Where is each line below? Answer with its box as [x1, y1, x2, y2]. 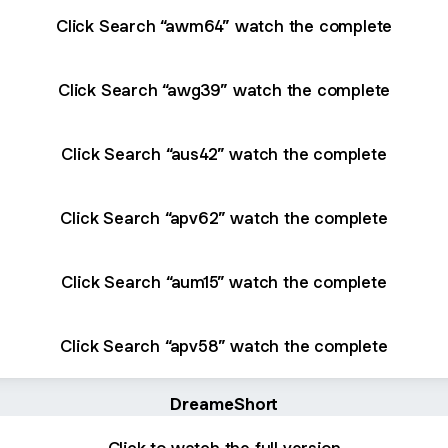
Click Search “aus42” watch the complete [61, 142, 387, 165]
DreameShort [170, 393, 278, 415]
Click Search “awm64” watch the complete [55, 14, 393, 37]
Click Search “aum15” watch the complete [61, 270, 387, 293]
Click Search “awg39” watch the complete [57, 78, 391, 101]
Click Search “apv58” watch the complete [60, 334, 388, 357]
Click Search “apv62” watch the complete [60, 206, 388, 229]
